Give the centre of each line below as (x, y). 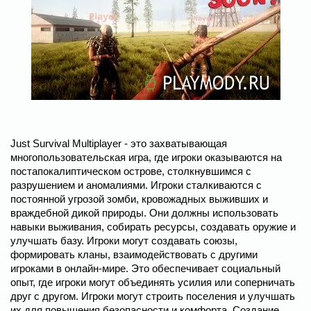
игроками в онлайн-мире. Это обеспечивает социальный (145, 268)
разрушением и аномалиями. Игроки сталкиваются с (136, 185)
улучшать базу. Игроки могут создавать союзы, (124, 241)
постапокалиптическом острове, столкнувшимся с (131, 171)
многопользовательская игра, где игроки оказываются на (146, 157)
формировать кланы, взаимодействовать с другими (134, 254)
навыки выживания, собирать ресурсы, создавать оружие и (153, 227)
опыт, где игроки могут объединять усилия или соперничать (153, 282)
